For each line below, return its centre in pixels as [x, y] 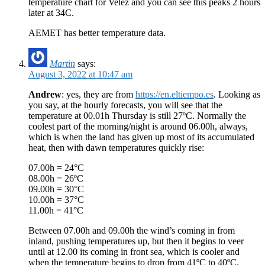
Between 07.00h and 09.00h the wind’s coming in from [132, 231]
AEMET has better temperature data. [97, 33]
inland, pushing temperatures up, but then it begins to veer [136, 241]
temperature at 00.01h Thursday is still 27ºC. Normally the [137, 116]
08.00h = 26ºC [56, 179]
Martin [62, 64]
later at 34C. [51, 13]
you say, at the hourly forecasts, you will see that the [125, 105]
